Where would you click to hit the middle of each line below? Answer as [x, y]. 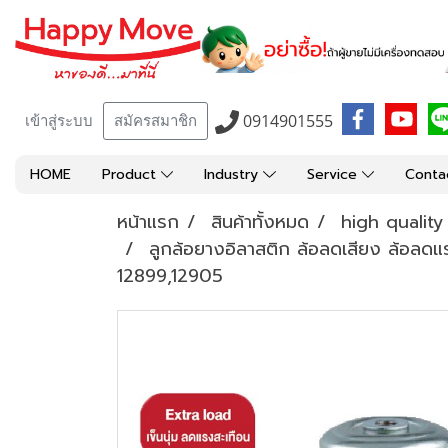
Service [334, 174]
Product [131, 174]
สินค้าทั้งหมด [260, 222]
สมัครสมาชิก [155, 121]
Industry [234, 174]
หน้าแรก [148, 222]
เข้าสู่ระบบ [59, 121]
